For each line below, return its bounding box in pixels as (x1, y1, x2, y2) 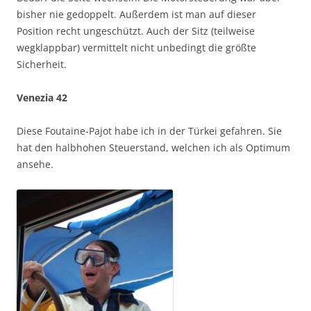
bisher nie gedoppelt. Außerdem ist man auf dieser (17, 7, 256, 21)
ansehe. (17, 157, 53, 171)
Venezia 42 (17, 90, 67, 104)
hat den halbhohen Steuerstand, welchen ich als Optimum (17, 140, 290, 154)
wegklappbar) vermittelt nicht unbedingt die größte (17, 40, 256, 54)
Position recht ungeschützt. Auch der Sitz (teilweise (17, 24, 255, 37)
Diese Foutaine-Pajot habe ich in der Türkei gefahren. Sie (17, 124, 282, 137)
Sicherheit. (17, 57, 67, 71)
